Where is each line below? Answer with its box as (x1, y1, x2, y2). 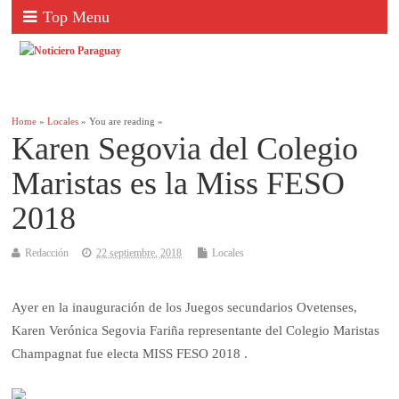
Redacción (25, 247, 69, 260)
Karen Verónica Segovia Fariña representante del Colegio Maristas (12, 323, 380, 338)
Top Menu (43, 8, 110, 26)
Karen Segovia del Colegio (12, 131, 359, 167)
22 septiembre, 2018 (96, 247, 183, 260)
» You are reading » (78, 117, 164, 127)
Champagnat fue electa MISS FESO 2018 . (12, 346, 248, 362)
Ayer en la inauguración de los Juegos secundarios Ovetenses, (12, 300, 362, 315)
